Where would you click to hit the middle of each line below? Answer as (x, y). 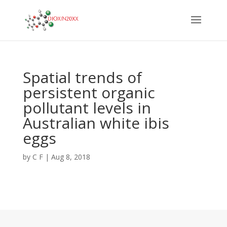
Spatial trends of (82, 77)
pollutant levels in (87, 108)
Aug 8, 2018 (70, 157)
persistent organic (89, 92)
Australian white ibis (96, 123)
